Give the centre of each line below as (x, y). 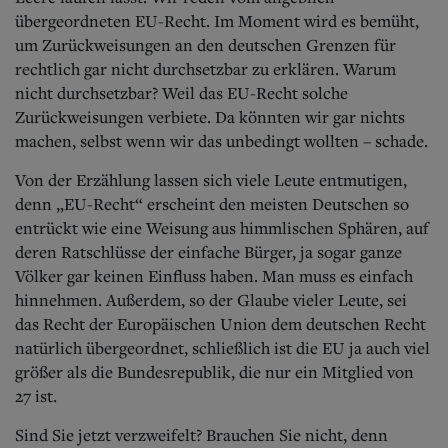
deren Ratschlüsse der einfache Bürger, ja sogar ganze (208, 251)
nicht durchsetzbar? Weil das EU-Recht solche (181, 92)
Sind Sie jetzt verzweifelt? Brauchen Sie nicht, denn (201, 434)
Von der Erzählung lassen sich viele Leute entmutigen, (211, 179)
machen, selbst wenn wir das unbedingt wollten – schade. (221, 140)
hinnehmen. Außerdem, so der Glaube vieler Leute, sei (211, 299)
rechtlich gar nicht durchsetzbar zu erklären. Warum (205, 68)
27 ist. (36, 395)
